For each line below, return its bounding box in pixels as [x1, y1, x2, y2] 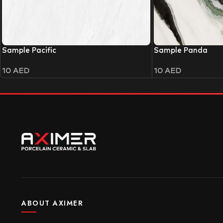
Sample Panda [154, 47, 208, 55]
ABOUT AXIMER [21, 198, 83, 209]
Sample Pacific [2, 47, 56, 55]
